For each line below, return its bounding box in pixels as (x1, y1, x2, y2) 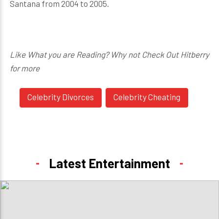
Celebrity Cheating (113, 92, 180, 102)
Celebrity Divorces (27, 92, 94, 102)
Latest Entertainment (49, 155, 170, 171)
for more (10, 63, 40, 73)
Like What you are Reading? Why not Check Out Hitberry (10, 49, 209, 59)
